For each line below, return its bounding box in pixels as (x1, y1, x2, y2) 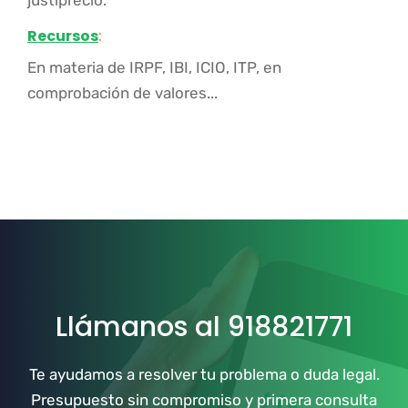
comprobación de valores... (27, 83, 218, 102)
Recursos (27, 25, 98, 46)
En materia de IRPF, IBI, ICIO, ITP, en (27, 57, 281, 76)
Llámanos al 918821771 (56, 308, 352, 346)
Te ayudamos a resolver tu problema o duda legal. (28, 365, 380, 383)
